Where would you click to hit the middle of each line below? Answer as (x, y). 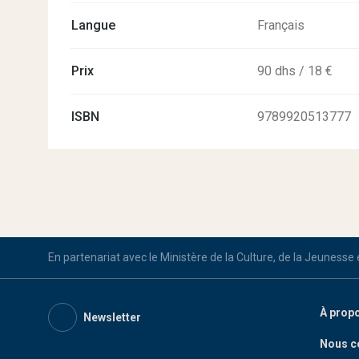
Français (281, 25)
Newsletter (112, 317)
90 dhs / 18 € (295, 71)
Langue (93, 25)
